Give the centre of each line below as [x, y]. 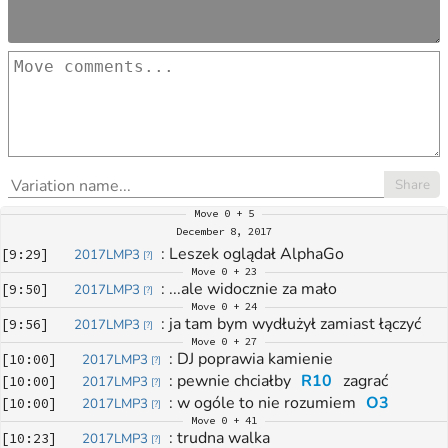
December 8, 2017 [224, 231]
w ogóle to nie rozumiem [269, 403]
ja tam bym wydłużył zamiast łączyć [295, 324]
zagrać [363, 381]
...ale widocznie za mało [253, 289]
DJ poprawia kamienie [255, 359]
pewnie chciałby [236, 381]
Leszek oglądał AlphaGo [257, 254]
